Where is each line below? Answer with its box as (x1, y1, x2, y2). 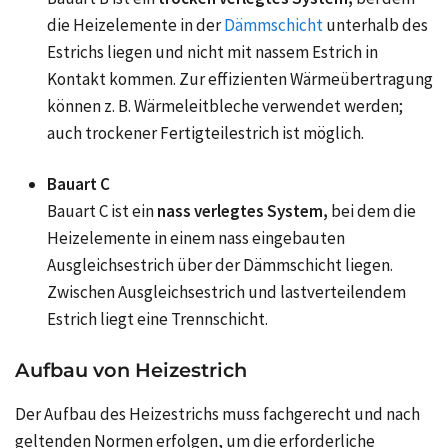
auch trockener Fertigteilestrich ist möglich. (47, 122, 364, 145)
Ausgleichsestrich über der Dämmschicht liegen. (47, 254, 393, 277)
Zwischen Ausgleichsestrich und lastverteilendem (47, 281, 406, 304)
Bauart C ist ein (47, 200, 154, 223)
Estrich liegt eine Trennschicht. (47, 308, 268, 331)
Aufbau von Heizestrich (15, 358, 247, 383)
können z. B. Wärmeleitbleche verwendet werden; (47, 95, 403, 118)
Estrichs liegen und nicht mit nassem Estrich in (47, 41, 378, 64)
